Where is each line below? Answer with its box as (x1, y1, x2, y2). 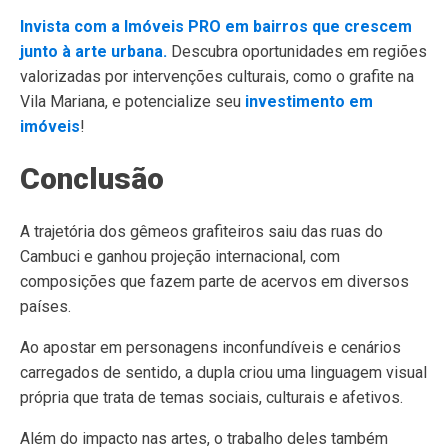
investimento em (245, 92, 373, 111)
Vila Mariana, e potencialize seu (20, 92, 245, 111)
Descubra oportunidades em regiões (167, 42, 427, 61)
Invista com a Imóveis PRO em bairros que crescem (20, 17, 412, 36)
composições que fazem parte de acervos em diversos (20, 272, 409, 291)
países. (20, 297, 71, 316)
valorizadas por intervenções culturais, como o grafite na (20, 67, 414, 86)
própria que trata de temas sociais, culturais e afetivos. (20, 388, 403, 407)
